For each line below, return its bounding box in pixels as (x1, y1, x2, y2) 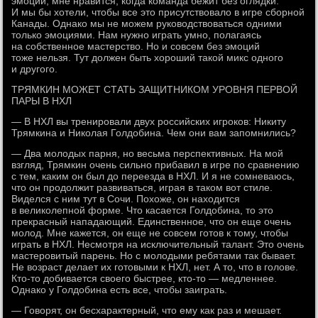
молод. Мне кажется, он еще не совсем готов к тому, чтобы (11, 227, 289, 238)
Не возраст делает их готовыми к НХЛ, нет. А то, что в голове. (11, 261, 299, 273)
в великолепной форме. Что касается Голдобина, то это (11, 204, 274, 216)
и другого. (11, 63, 58, 75)
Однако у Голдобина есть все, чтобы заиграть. (11, 284, 228, 295)
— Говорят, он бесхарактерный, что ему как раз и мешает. (11, 305, 283, 316)
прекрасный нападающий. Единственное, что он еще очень (11, 216, 292, 227)
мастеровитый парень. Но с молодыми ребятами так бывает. (11, 250, 297, 261)
